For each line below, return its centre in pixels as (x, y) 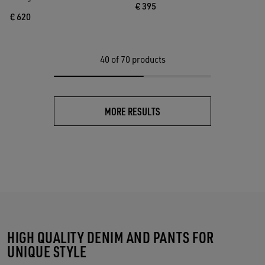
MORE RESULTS (132, 111)
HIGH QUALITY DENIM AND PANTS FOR (111, 237)
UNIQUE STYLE (47, 251)
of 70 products (138, 60)
